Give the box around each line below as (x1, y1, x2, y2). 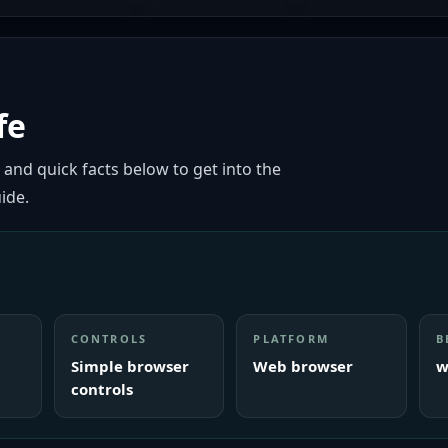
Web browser (253, 356, 354, 376)
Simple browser (70, 356, 189, 376)
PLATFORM (253, 331, 329, 346)
